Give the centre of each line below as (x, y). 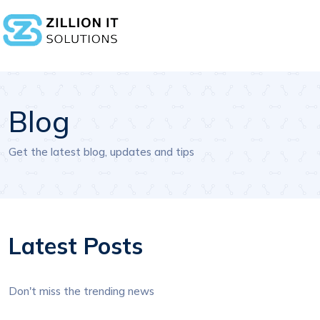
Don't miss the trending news (81, 291)
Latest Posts (76, 246)
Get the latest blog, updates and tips (101, 152)
